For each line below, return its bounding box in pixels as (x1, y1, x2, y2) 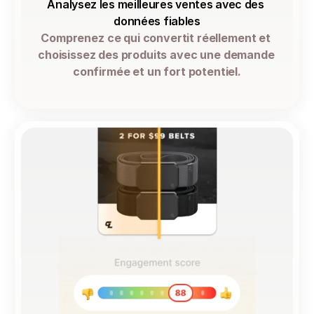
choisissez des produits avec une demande (38, 48, 275, 62)
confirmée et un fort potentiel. (72, 64, 242, 78)
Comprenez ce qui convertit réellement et (41, 31, 271, 45)
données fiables (114, 14, 200, 28)
